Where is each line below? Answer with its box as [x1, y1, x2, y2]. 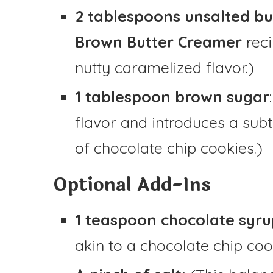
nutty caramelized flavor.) [75, 57, 254, 77]
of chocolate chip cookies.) [75, 138, 263, 157]
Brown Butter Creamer [75, 32, 242, 51]
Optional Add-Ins [53, 170, 211, 199]
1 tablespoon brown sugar [75, 87, 269, 106]
